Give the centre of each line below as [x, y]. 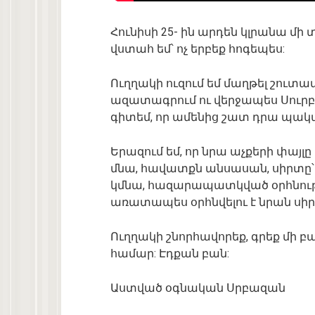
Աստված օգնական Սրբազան [198, 288]
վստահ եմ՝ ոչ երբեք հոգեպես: [198, 49]
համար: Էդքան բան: [170, 254]
